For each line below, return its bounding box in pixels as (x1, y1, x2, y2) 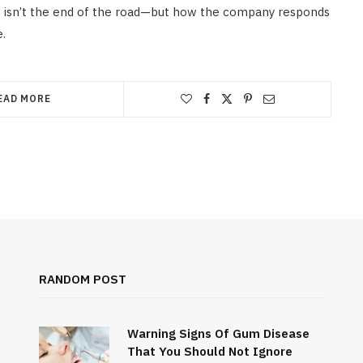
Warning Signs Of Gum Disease (126, 326, 310, 342)
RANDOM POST (38, 271, 126, 288)
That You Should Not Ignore (126, 344, 293, 360)
